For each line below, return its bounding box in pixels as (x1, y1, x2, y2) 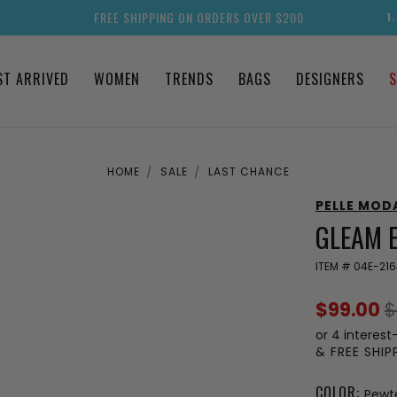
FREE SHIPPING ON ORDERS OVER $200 (93, 8, 304, 27)
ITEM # (315, 258, 354, 274)
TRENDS (164, 68, 214, 90)
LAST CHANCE (208, 164, 290, 179)
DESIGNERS (295, 68, 364, 90)
